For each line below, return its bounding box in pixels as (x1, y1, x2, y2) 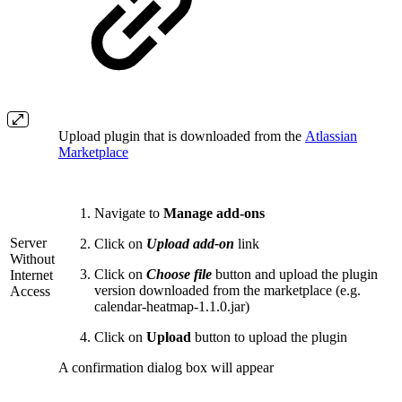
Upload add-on (146, 236, 234, 252)
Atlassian (305, 128, 357, 144)
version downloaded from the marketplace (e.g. (94, 283, 361, 299)
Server (10, 235, 47, 251)
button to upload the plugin (191, 329, 347, 345)
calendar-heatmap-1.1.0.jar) (94, 299, 249, 315)
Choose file (146, 267, 212, 283)
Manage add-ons (163, 205, 265, 222)
